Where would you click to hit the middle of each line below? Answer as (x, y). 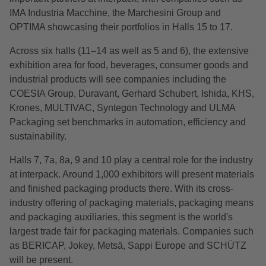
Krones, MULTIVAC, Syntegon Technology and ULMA (122, 108)
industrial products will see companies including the (118, 80)
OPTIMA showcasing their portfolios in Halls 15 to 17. (121, 27)
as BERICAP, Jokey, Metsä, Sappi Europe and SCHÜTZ (128, 246)
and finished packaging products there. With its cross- (121, 189)
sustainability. (38, 137)
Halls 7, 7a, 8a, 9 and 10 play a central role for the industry (131, 160)
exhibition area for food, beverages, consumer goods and (129, 65)
